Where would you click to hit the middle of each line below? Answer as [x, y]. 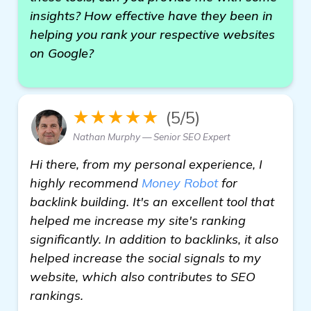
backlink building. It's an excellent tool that [152, 202]
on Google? [62, 53]
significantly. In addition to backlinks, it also [154, 239]
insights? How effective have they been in [151, 16]
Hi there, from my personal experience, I [146, 164]
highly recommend [86, 183]
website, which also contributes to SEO [143, 277]
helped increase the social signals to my [145, 258]
